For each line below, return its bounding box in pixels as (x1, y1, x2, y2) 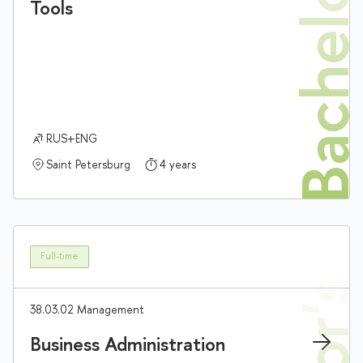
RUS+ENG (46, 130, 97, 146)
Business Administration (30, 330, 225, 357)
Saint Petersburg (46, 156, 130, 172)
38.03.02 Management (30, 301, 144, 317)
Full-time (41, 250, 79, 263)
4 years (160, 156, 196, 172)
